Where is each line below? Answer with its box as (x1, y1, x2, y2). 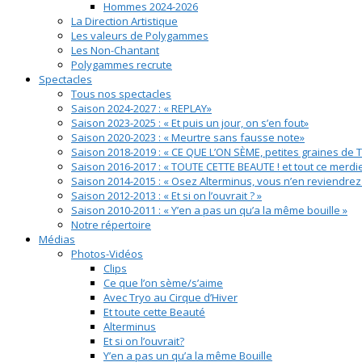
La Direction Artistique (71, 14, 178, 29)
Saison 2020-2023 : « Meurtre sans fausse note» (71, 130, 305, 145)
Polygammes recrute (71, 57, 172, 73)
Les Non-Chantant (71, 43, 159, 58)
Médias (39, 232, 75, 247)
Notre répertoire (71, 217, 151, 233)
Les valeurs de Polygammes (71, 28, 208, 44)
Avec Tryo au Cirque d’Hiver (103, 290, 238, 305)
